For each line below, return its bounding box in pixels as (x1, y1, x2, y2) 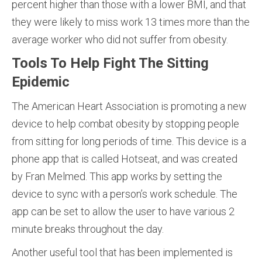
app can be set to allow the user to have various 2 (12, 205, 235, 218)
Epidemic (12, 73, 70, 90)
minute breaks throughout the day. (12, 222, 164, 235)
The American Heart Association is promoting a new (12, 99, 247, 112)
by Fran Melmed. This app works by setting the (12, 170, 222, 182)
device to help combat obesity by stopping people (12, 117, 239, 130)
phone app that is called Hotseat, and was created (12, 152, 237, 165)
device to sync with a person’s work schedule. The (12, 187, 237, 200)
